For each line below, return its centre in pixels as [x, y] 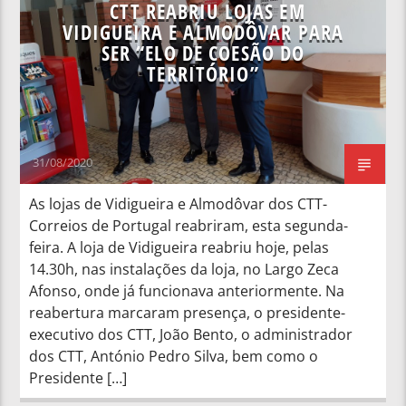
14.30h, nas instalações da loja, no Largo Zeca [184, 269]
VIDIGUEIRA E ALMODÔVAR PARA [203, 32]
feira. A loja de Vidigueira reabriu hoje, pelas [179, 247]
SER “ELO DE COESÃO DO [203, 53]
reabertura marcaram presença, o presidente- [188, 312]
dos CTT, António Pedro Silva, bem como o [174, 356]
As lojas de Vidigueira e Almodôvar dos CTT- [179, 203]
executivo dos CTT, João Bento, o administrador [191, 334]
